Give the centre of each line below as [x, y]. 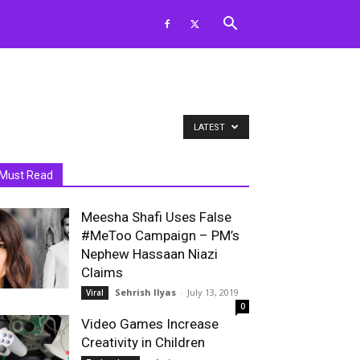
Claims [102, 272]
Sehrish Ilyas [145, 292]
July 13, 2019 [213, 292]
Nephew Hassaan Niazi [149, 254]
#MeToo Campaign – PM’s [160, 235]
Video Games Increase [150, 324]
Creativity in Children [143, 342]
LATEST [211, 127]
